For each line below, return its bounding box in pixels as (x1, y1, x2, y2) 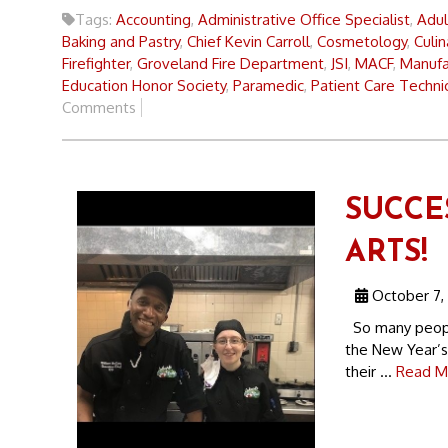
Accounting (116, 9, 191, 29)
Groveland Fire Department (137, 53, 324, 73)
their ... (344, 361, 396, 381)
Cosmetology (317, 31, 407, 51)
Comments (62, 97, 136, 117)
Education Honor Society (62, 75, 226, 95)
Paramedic (233, 75, 304, 95)
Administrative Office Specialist (198, 9, 410, 29)
